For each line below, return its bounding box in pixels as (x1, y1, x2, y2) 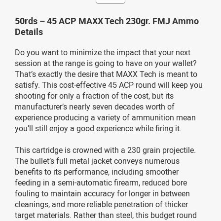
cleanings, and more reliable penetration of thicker (15, 198, 188, 210)
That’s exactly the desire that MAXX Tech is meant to (15, 68, 197, 79)
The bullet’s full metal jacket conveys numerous (15, 155, 180, 166)
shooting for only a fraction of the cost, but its (15, 90, 174, 101)
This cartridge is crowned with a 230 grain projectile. (15, 144, 196, 155)
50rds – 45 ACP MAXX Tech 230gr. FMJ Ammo (15, 14, 199, 27)
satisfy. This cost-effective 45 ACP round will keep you (15, 79, 203, 90)
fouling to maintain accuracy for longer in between (15, 187, 190, 199)
